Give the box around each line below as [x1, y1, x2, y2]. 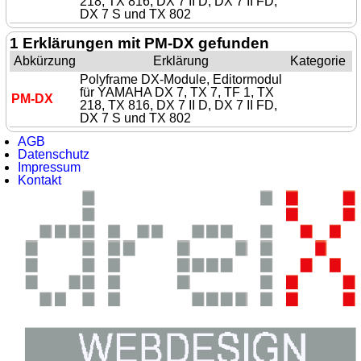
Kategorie [290, 54, 346, 68]
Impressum [18, 160, 81, 175]
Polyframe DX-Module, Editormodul [80, 73, 283, 87]
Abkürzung [14, 54, 77, 68]
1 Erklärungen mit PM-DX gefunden [10, 35, 270, 52]
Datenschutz [18, 147, 90, 162]
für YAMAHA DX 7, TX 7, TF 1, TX [80, 85, 275, 100]
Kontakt [18, 173, 62, 188]
